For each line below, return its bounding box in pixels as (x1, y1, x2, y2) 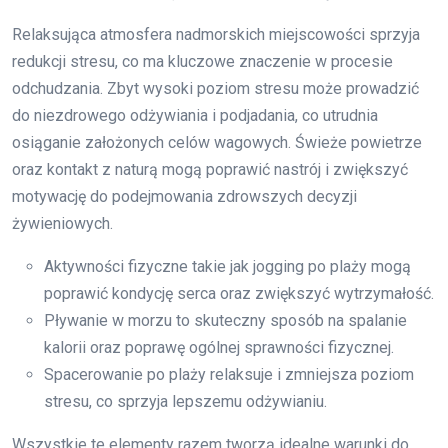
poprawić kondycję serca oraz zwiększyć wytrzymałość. (44, 283, 434, 303)
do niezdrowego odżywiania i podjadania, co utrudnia (12, 105, 378, 125)
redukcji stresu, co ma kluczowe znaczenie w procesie (12, 51, 393, 71)
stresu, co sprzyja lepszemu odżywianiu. (44, 391, 327, 411)
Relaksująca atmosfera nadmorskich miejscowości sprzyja (12, 24, 420, 44)
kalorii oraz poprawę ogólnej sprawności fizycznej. (44, 337, 394, 357)
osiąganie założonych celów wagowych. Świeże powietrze (12, 132, 422, 152)
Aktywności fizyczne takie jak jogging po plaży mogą (44, 256, 411, 276)
